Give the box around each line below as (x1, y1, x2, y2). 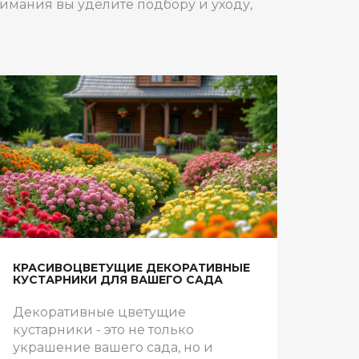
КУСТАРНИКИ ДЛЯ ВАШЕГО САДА (13, 272, 223, 287)
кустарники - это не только (13, 321, 194, 337)
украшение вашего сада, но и (13, 339, 213, 355)
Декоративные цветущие (13, 304, 186, 320)
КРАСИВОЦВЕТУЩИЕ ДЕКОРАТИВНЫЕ (13, 260, 250, 275)
